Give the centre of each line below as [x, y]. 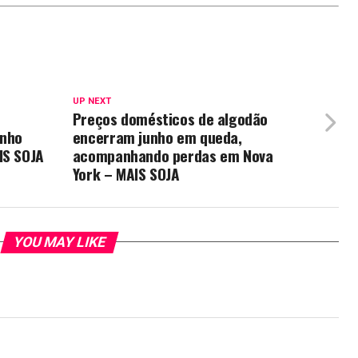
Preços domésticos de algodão [170, 118]
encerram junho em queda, [157, 137]
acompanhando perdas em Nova [173, 155]
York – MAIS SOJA [126, 173]
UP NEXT [91, 101]
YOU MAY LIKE [59, 242]
